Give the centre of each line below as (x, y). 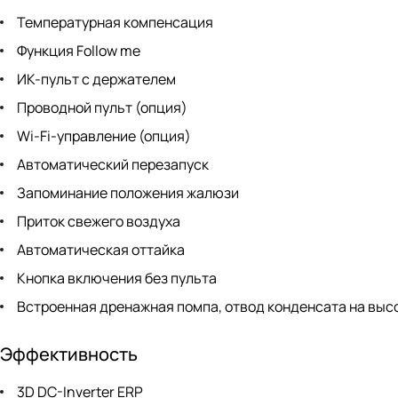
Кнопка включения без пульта (115, 279)
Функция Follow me (77, 51)
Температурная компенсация (114, 23)
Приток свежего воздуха (97, 222)
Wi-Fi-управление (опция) (103, 136)
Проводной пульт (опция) (101, 108)
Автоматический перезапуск (111, 165)
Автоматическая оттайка (99, 250)
